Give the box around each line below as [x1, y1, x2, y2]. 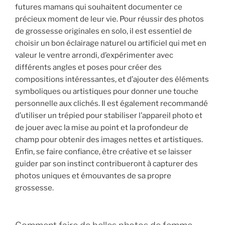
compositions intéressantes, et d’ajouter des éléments [15, 75, 209, 84]
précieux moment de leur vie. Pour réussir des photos [15, 15, 204, 24]
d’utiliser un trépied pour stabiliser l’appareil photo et [15, 111, 202, 121]
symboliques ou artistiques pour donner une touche [15, 87, 198, 96]
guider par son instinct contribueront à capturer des [15, 159, 198, 169]
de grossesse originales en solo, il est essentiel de [15, 27, 192, 36]
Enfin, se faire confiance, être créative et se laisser [15, 147, 192, 157]
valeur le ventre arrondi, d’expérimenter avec [15, 51, 173, 60]
